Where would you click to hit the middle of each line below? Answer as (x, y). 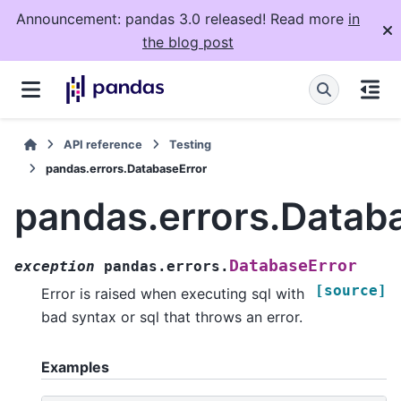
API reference (103, 145)
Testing (191, 145)
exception (55, 266)
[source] (351, 290)
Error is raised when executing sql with (173, 293)
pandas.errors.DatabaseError (126, 169)
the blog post (188, 42)
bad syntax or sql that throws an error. (172, 316)
